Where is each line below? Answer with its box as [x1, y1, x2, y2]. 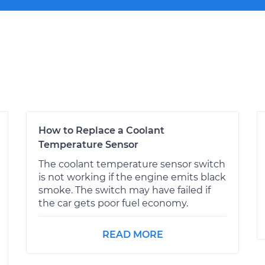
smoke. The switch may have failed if [38, 184, 211, 196]
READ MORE [102, 228, 163, 240]
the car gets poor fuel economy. [38, 197, 188, 209]
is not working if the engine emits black [38, 171, 226, 183]
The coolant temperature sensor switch [38, 158, 225, 170]
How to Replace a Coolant [38, 124, 164, 136]
